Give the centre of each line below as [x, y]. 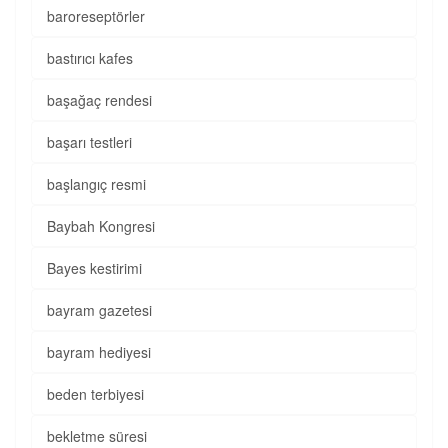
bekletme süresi [97, 436]
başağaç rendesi [99, 100]
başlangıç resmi [96, 184]
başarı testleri [89, 142]
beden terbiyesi [95, 394]
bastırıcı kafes [90, 58]
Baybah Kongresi [101, 226]
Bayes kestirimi [94, 268]
